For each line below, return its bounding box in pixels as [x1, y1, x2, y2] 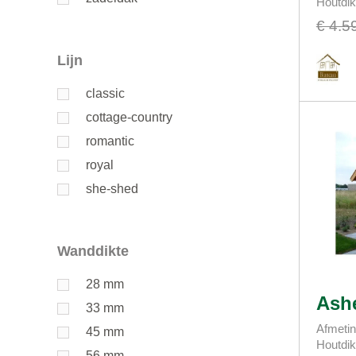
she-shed [86, 182, 138, 196]
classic [86, 87, 125, 101]
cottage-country [86, 110, 172, 125]
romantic [86, 134, 134, 149]
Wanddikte [70, 243, 129, 260]
